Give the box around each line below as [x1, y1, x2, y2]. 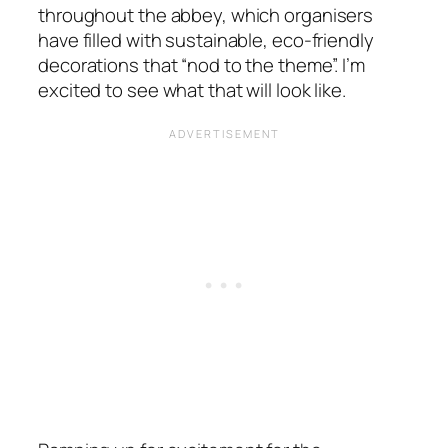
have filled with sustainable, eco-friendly [38, 26, 374, 53]
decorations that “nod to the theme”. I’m [38, 51, 365, 78]
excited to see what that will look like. [38, 76, 354, 103]
